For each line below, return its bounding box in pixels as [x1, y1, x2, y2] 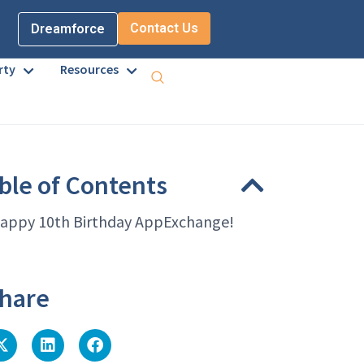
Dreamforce [31, 20, 105, 37]
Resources [60, 61, 119, 77]
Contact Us [130, 19, 198, 36]
